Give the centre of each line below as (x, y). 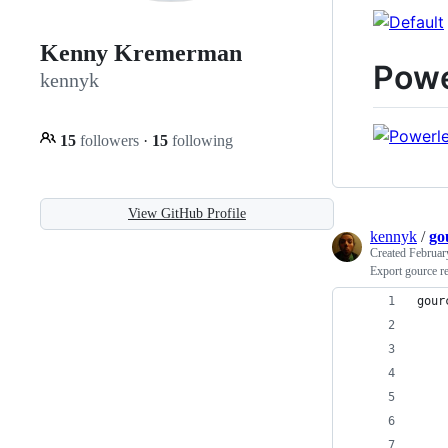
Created (389, 253)
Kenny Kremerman (141, 53)
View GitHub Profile (187, 213)
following (200, 140)
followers (109, 140)
